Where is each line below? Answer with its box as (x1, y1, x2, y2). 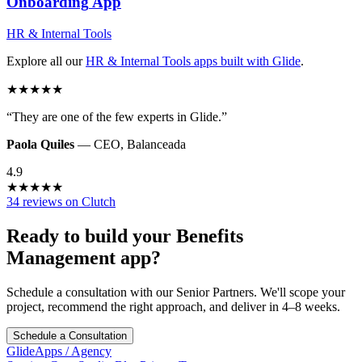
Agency (69, 343, 112, 358)
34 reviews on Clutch (6, 194, 116, 208)
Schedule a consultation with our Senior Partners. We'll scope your (6, 284, 345, 299)
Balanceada (127, 137, 186, 151)
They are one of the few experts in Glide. (12, 109, 221, 124)
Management (6, 246, 116, 268)
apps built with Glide (191, 53, 301, 68)
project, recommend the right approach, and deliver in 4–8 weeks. (6, 299, 340, 314)
